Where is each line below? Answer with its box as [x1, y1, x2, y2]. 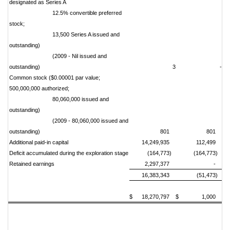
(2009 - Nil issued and [9, 53, 107, 59]
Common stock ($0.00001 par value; [9, 74, 100, 81]
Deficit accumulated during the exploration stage [9, 150, 128, 156]
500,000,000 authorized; [9, 85, 69, 91]
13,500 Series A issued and [9, 31, 120, 37]
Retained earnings [9, 161, 54, 167]
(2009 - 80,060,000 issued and [9, 118, 128, 124]
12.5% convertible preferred [9, 10, 122, 16]
